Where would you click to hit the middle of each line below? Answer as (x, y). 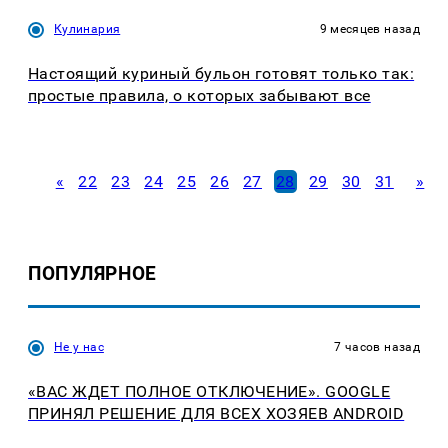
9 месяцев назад (369, 29)
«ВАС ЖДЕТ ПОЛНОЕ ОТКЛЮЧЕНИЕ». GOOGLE (209, 391)
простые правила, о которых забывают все (199, 96)
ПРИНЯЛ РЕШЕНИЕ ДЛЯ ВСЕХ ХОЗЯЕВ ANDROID (216, 413)
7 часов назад (377, 346)
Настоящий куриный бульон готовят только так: (221, 74)
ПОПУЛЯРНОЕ (92, 273)
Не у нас (79, 346)
